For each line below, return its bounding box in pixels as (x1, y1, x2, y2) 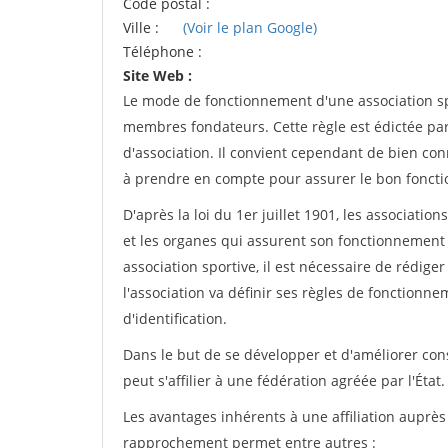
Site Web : (123, 66, 192, 86)
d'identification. (123, 309, 227, 329)
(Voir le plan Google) (183, 18, 317, 38)
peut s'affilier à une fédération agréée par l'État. (123, 371, 445, 391)
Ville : (123, 18, 163, 38)
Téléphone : (123, 42, 202, 62)
